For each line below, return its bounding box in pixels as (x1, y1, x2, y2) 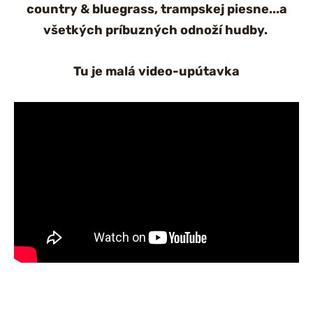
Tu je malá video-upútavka (73, 64, 240, 80)
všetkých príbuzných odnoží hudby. (43, 22, 270, 38)
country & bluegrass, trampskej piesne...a (26, 1, 287, 17)
